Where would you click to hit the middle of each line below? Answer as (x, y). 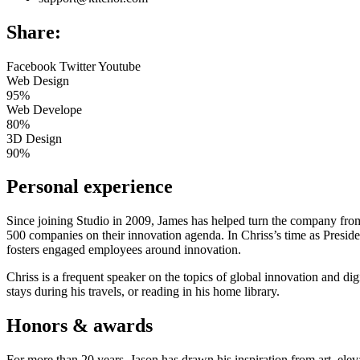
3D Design (34, 138)
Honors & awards (80, 326)
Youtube (119, 66)
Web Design (38, 80)
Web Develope (44, 109)
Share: (34, 32)
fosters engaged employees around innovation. (124, 250)
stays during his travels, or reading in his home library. (143, 292)
